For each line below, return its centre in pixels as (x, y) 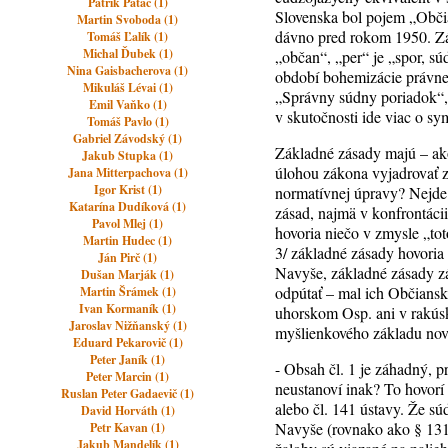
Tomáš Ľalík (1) (128, 36)
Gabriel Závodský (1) (128, 138)
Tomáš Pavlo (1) (127, 121)
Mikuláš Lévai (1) (127, 87)
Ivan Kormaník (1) (128, 308)
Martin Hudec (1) (128, 240)
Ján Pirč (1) (128, 257)
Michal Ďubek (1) (127, 53)
